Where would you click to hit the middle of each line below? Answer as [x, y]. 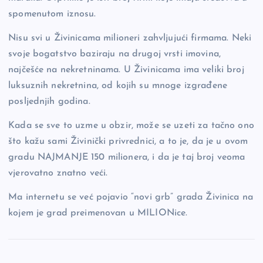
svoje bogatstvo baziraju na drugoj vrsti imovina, [114, 54]
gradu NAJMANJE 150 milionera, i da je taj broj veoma [127, 157]
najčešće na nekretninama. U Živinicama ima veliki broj [126, 70]
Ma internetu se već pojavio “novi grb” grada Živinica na [131, 197]
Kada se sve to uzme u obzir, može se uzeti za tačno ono [131, 125]
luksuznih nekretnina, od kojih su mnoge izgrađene [118, 85]
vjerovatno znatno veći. [58, 173]
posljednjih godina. [49, 101]
